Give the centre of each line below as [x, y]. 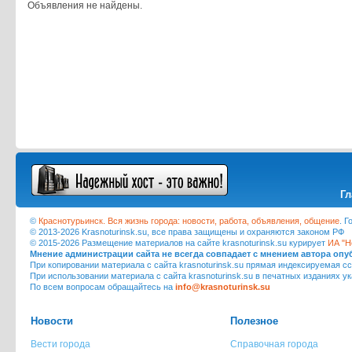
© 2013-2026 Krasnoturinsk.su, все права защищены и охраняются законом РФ [187, 232]
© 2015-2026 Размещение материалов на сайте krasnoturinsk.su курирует [179, 243]
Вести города [60, 344]
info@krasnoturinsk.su [223, 287]
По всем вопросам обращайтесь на [103, 287]
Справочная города [274, 344]
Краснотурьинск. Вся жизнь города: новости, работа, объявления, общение [189, 221]
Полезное [254, 321]
